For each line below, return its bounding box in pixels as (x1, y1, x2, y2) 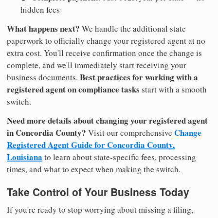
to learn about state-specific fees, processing (42, 151, 196, 163)
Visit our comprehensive (86, 127, 174, 139)
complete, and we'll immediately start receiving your (7, 59, 186, 71)
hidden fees (20, 4, 60, 16)
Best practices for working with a (80, 71, 198, 84)
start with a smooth (140, 84, 207, 95)
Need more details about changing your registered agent (7, 114, 208, 127)
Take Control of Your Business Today (7, 184, 189, 200)
